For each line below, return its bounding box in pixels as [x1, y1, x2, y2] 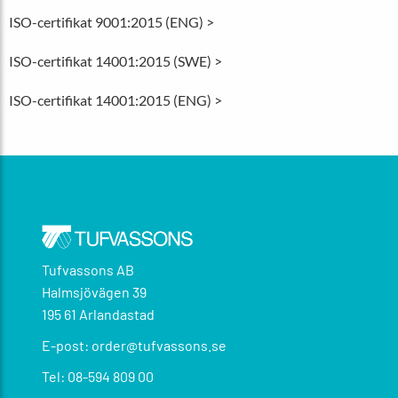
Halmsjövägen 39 [42, 283, 147, 301]
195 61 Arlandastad [42, 306, 155, 323]
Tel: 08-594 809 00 [42, 368, 155, 386]
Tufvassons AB [42, 261, 135, 279]
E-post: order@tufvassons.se [42, 337, 227, 354]
